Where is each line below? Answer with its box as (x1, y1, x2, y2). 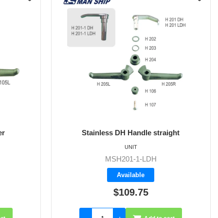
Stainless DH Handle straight (82, 128, 180, 137)
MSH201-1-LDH (105, 154, 157, 163)
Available (117, 171, 145, 179)
